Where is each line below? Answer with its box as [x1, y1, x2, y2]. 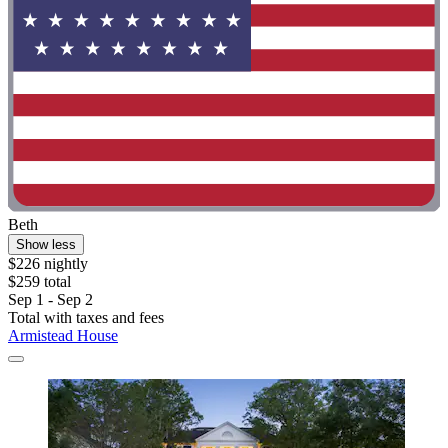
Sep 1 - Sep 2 [8, 290, 93, 308]
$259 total [8, 272, 71, 290]
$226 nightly [8, 254, 88, 272]
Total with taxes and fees [8, 308, 164, 326]
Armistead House [8, 326, 118, 344]
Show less [16, 236, 76, 252]
